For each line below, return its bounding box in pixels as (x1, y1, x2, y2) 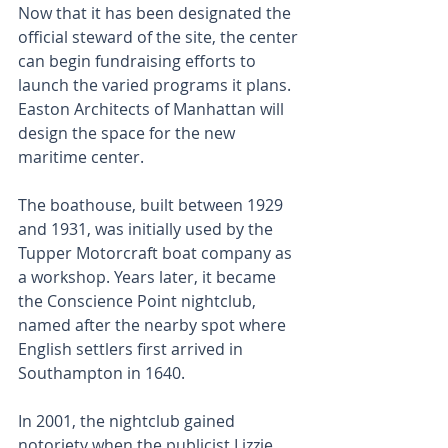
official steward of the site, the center (18, 26, 302, 48)
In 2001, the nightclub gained (18, 410, 239, 432)
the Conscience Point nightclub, (18, 290, 260, 312)
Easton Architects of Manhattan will (18, 98, 288, 120)
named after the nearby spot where (18, 314, 290, 336)
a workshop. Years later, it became (18, 266, 280, 288)
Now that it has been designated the (18, 2, 295, 24)
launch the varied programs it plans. (18, 74, 295, 96)
